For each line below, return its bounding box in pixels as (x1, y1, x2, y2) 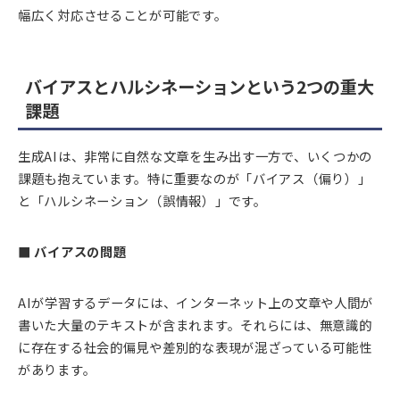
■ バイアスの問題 (18, 241, 127, 261)
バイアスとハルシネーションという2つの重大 (25, 73, 374, 99)
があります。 (18, 359, 96, 379)
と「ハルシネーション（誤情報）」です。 (18, 190, 267, 210)
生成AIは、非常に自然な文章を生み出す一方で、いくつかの (18, 146, 373, 165)
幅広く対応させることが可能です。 (18, 5, 228, 25)
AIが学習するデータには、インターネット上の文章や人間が (18, 292, 374, 312)
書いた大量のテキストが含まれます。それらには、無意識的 (18, 314, 372, 334)
